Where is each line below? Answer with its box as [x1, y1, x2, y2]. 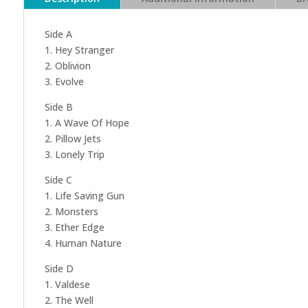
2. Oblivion [44, 59, 91, 73]
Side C [44, 173, 72, 187]
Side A [44, 27, 72, 41]
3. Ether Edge [44, 221, 104, 234]
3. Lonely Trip [44, 148, 104, 162]
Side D [44, 262, 74, 276]
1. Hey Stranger [44, 43, 114, 57]
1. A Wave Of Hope [44, 116, 129, 130]
